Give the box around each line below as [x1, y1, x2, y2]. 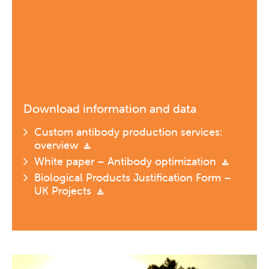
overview [34, 138, 81, 153]
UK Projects [34, 184, 94, 198]
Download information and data [23, 101, 196, 116]
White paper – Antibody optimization [34, 154, 219, 169]
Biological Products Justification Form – [34, 171, 231, 185]
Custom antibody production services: [34, 125, 222, 139]
